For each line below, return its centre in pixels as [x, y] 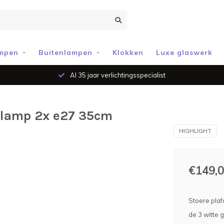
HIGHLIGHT [195, 131]
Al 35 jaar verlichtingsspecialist [117, 75]
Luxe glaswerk [184, 52]
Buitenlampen [65, 52]
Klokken [128, 52]
